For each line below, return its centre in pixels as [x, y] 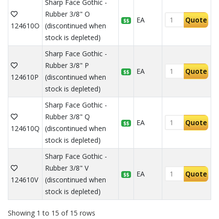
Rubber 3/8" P [67, 65]
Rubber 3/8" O [67, 14]
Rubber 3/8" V [66, 168]
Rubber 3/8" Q [67, 116]
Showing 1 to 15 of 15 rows [52, 213]
